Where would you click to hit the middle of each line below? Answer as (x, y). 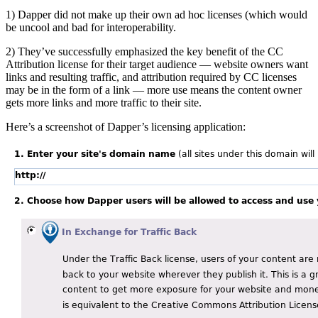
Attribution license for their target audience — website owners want (157, 64)
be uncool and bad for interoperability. (91, 27)
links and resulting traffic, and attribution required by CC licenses (151, 77)
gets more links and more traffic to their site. (104, 102)
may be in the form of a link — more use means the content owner (154, 89)
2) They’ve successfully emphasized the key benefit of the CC (144, 51)
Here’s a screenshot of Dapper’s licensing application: (126, 126)
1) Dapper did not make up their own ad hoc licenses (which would (157, 14)
